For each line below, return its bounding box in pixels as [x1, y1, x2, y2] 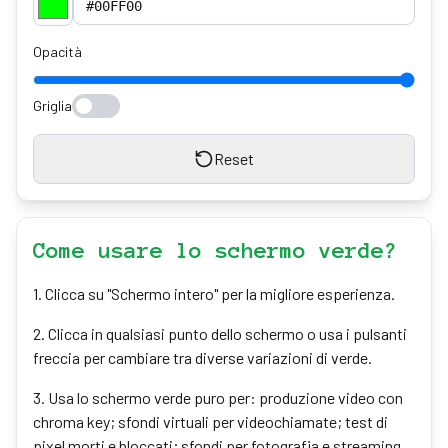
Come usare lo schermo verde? [33, 238, 397, 262]
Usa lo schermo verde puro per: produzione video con [48, 388, 403, 407]
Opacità [33, 43, 82, 60]
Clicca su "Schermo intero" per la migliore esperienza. [45, 284, 395, 303]
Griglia [33, 97, 72, 114]
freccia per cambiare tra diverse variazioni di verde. [33, 348, 372, 367]
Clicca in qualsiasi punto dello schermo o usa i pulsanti [48, 324, 407, 343]
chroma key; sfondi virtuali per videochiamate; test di [33, 412, 388, 431]
